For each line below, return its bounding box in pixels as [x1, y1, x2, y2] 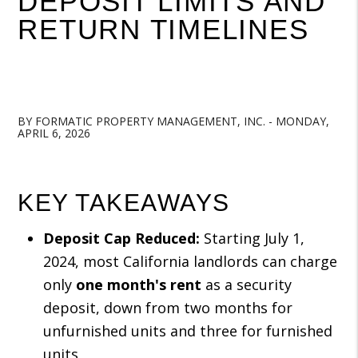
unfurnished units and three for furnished [43, 321, 333, 340]
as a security [201, 275, 292, 294]
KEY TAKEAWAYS [18, 189, 230, 216]
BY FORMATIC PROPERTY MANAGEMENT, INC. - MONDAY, [18, 113, 330, 129]
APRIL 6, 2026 [18, 125, 91, 141]
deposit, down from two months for [43, 298, 293, 317]
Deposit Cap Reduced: [43, 229, 201, 248]
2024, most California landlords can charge [43, 252, 338, 271]
